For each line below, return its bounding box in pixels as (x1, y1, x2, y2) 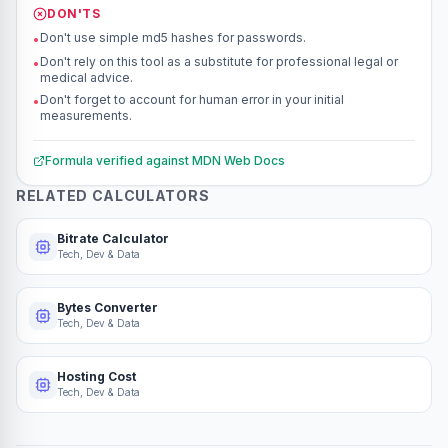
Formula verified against (45, 153, 189, 168)
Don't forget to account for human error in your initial (40, 92, 344, 107)
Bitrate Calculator (57, 231, 169, 246)
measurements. (40, 108, 132, 123)
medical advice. (40, 70, 133, 85)
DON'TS (47, 6, 101, 21)
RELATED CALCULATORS (16, 187, 210, 204)
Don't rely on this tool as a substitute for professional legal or (40, 54, 398, 69)
